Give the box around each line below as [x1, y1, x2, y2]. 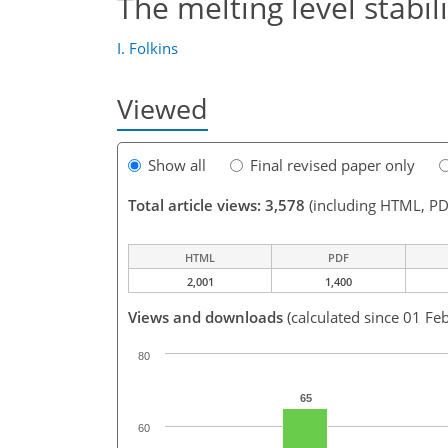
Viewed [117, 90, 208, 127]
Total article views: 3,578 [128, 195, 305, 216]
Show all [148, 155, 206, 176]
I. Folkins [117, 38, 178, 58]
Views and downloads [128, 307, 283, 328]
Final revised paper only [250, 155, 415, 176]
